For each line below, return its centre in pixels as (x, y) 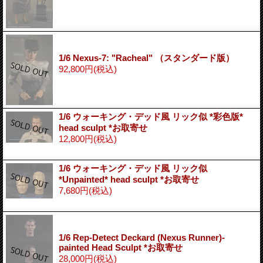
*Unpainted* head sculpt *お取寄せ (129, 179)
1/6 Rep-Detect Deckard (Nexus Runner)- (142, 237)
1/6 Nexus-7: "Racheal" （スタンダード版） (146, 58)
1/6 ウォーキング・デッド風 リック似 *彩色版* (151, 116)
